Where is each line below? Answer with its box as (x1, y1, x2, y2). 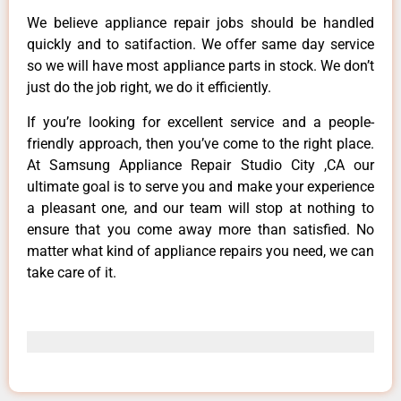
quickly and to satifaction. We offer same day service (27, 36, 374, 54)
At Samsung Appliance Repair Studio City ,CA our (27, 156, 374, 174)
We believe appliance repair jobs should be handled (27, 14, 374, 32)
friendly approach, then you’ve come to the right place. (27, 134, 374, 152)
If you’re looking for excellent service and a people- (27, 113, 374, 131)
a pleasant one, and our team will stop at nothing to (27, 199, 374, 217)
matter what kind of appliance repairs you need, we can (27, 242, 374, 260)
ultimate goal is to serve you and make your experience (27, 177, 374, 195)
